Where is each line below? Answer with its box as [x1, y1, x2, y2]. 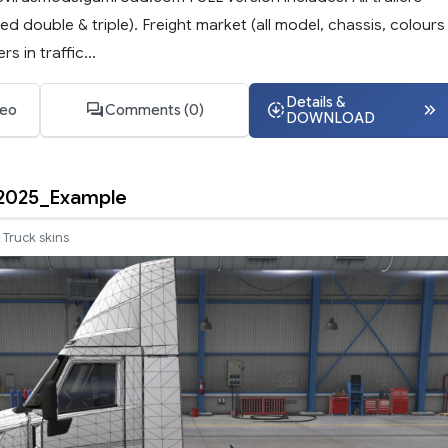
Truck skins [3, 229, 69, 246]
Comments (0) [104, 101, 204, 119]
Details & [285, 93, 345, 111]
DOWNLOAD [285, 109, 375, 127]
